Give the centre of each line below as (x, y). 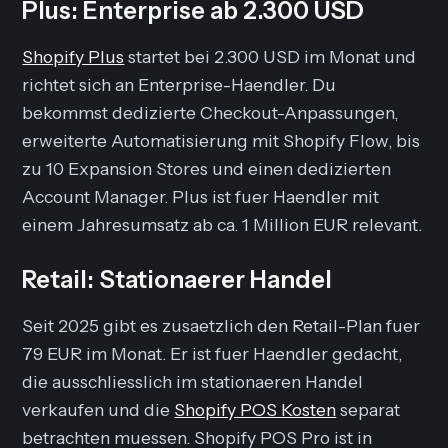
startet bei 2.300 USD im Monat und (270, 56)
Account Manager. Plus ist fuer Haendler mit (201, 196)
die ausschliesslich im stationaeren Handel (193, 381)
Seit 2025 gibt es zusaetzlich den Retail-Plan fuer (221, 325)
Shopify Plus (73, 56)
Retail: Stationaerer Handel (177, 279)
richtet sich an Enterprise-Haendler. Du (179, 84)
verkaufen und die (98, 409)
